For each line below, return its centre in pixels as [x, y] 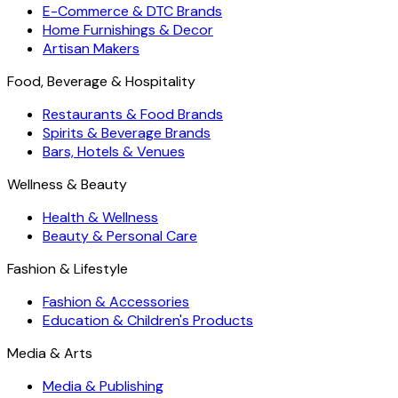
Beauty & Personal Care [120, 236]
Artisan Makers [91, 48]
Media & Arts [50, 353]
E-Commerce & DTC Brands [132, 11]
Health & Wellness [100, 217]
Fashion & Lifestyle [68, 269]
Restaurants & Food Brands [133, 114]
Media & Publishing [103, 386]
